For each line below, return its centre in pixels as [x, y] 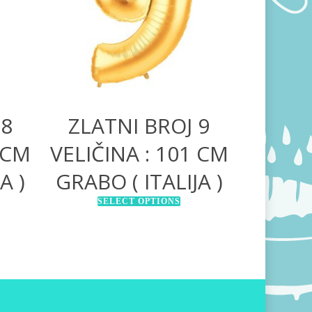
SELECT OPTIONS [139, 201]
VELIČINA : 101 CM [139, 153]
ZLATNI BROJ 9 [139, 125]
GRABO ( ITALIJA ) [139, 181]
